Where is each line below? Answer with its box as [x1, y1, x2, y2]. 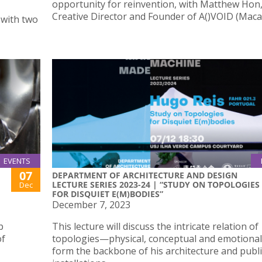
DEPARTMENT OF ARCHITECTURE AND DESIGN [52, 169, 237, 181]
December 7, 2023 [52, 198, 130, 211]
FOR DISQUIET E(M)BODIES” [52, 188, 163, 199]
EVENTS [4, 155, 30, 166]
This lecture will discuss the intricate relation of [52, 219, 258, 233]
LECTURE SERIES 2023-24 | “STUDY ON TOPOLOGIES [52, 178, 260, 190]
